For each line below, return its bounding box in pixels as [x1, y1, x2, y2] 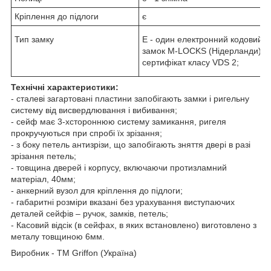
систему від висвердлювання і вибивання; [11, 105, 177, 115]
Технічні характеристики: [11, 82, 119, 92]
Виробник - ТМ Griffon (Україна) [11, 247, 137, 258]
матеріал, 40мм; [11, 174, 76, 184]
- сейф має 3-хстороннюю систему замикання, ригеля [11, 116, 226, 126]
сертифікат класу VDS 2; [142, 57, 239, 67]
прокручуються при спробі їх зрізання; [11, 128, 162, 138]
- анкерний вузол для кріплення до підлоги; [11, 185, 183, 195]
